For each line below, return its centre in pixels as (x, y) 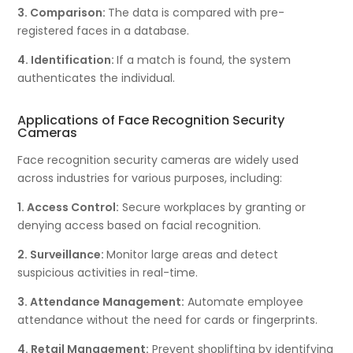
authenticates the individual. (97, 78)
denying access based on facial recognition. (139, 225)
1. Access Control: (69, 207)
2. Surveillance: (62, 254)
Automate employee (244, 301)
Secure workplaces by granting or (213, 207)
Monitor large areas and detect (193, 254)
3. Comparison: (63, 12)
